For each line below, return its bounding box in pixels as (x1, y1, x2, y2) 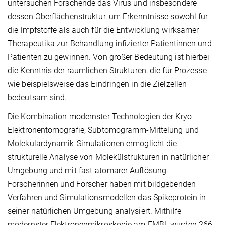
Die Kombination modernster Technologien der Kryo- (8, 111, 194, 122)
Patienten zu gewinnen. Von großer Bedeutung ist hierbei (8, 52, 210, 62)
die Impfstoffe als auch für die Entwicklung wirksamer (8, 25, 199, 35)
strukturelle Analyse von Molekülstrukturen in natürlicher (8, 152, 209, 162)
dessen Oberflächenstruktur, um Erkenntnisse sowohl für (8, 12, 208, 22)
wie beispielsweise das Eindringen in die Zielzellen (8, 79, 187, 89)
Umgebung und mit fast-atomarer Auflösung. (8, 166, 169, 176)
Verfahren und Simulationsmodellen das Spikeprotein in (8, 193, 206, 203)
